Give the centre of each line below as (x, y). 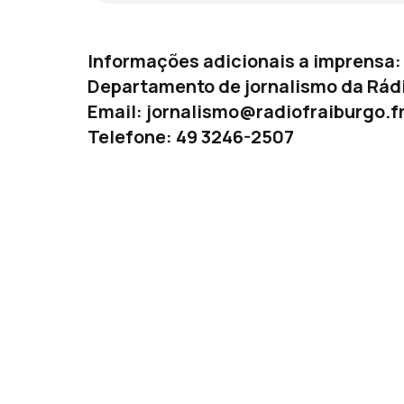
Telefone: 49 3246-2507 (191, 136)
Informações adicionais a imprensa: (244, 60)
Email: (117, 111)
